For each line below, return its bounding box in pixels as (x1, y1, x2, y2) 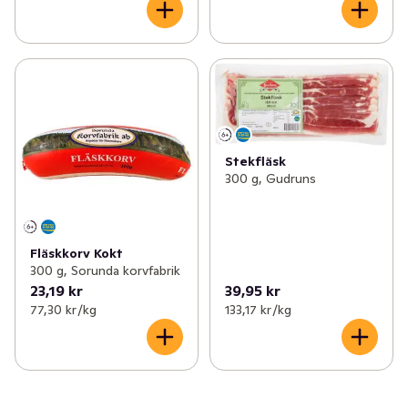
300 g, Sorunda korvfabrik (30, 261, 180, 279)
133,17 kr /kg (224, 301, 291, 318)
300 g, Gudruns (224, 170, 316, 188)
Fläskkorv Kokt (30, 244, 123, 261)
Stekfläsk (224, 153, 286, 170)
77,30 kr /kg (30, 301, 97, 318)
